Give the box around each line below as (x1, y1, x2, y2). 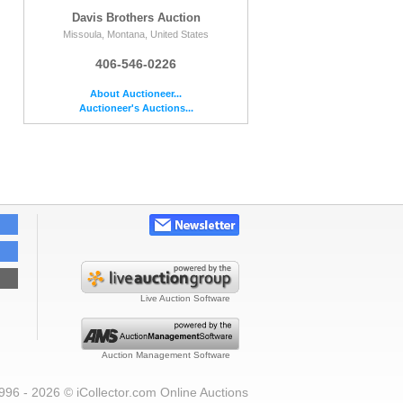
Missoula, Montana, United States (63, 28, 209, 40)
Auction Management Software (102, 350, 230, 361)
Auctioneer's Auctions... (78, 102, 193, 113)
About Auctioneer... (90, 87, 182, 99)
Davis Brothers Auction (71, 10, 201, 24)
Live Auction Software (140, 293, 230, 304)
